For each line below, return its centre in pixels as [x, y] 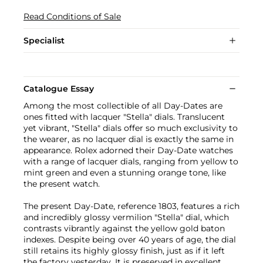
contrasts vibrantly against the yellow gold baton [124, 228]
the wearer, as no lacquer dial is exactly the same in [129, 139]
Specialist [44, 40]
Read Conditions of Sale [72, 16]
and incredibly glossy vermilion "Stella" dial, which [126, 217]
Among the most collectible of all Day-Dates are [123, 105]
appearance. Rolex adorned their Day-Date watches [128, 150]
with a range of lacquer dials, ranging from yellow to [131, 161]
